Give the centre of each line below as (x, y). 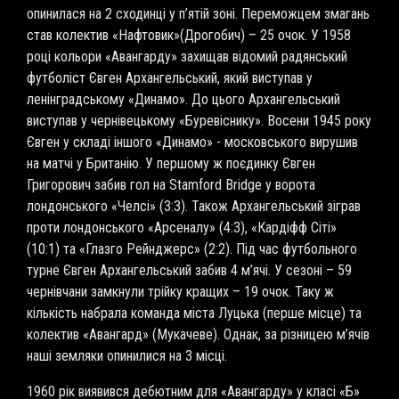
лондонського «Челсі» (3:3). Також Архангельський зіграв (194, 206)
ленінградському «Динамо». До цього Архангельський (183, 99)
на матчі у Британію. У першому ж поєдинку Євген (171, 163)
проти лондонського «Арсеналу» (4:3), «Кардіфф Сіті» (182, 228)
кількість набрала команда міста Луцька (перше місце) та (194, 313)
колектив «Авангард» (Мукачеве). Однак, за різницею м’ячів (198, 334)
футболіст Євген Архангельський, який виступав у (170, 78)
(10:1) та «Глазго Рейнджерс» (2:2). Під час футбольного (192, 249)
